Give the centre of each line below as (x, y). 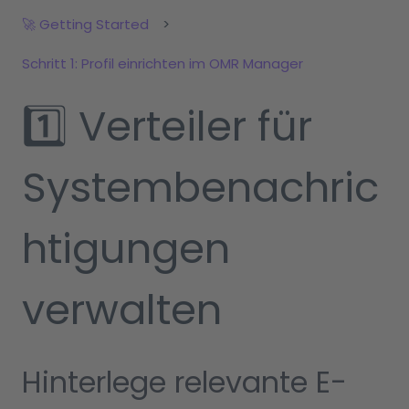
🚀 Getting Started (85, 25)
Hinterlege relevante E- (184, 383)
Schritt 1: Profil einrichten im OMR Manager (163, 64)
